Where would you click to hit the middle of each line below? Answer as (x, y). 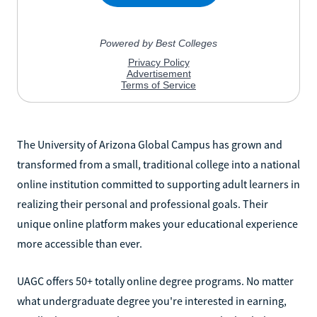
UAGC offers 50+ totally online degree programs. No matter (155, 281)
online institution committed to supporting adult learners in (158, 184)
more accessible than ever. (80, 243)
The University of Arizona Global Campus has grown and (150, 144)
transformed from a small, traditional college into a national (158, 164)
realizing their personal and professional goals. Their (143, 203)
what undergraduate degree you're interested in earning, (152, 300)
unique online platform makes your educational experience (157, 223)
